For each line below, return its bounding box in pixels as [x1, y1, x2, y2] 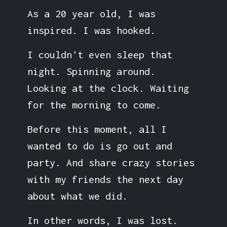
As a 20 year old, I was [27, 7, 156, 19]
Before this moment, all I [27, 123, 167, 135]
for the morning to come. [27, 98, 161, 110]
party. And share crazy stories [27, 156, 195, 168]
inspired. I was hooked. [27, 24, 156, 36]
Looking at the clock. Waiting [27, 82, 189, 94]
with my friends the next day [27, 173, 183, 185]
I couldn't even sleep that [27, 48, 172, 60]
